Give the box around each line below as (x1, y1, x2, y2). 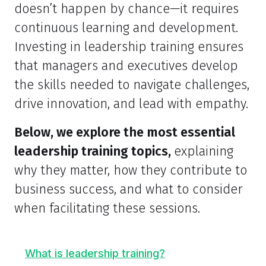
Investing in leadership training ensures (14, 39, 243, 55)
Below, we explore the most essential (14, 125, 235, 141)
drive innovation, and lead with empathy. (14, 96, 248, 112)
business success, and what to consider (14, 182, 243, 198)
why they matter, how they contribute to (14, 163, 247, 179)
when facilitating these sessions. (14, 201, 200, 217)
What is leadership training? (25, 247, 165, 260)
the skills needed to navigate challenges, (14, 77, 249, 93)
